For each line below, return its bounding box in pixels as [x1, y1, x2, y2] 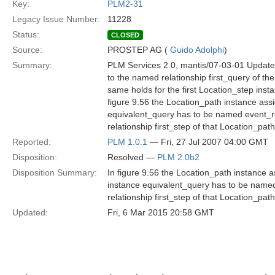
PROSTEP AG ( [107, 45, 170, 55]
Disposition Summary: [12, 168, 97, 177]
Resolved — [107, 152, 157, 162]
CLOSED [111, 31, 139, 39]
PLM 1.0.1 [107, 137, 147, 147]
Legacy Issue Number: [12, 14, 100, 24]
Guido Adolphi [170, 45, 224, 55]
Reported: [12, 137, 51, 147]
